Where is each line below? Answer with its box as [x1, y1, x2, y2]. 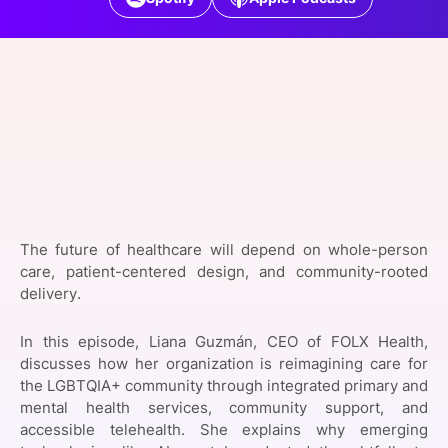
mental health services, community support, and [20, 399, 428, 417]
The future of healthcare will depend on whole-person [20, 241, 428, 259]
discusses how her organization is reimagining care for [20, 355, 428, 373]
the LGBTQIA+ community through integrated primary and [20, 377, 428, 395]
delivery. [20, 285, 81, 303]
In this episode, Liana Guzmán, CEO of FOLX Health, [20, 333, 428, 351]
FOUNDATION [52, 53, 132, 68]
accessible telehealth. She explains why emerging [20, 421, 428, 439]
